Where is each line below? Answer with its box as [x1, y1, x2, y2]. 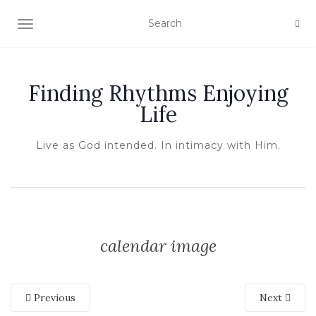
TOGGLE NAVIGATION [25, 19, 137, 32]
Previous [31, 291, 75, 304]
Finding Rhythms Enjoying [28, 80, 288, 107]
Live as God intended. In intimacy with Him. [35, 139, 281, 152]
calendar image [99, 235, 217, 257]
